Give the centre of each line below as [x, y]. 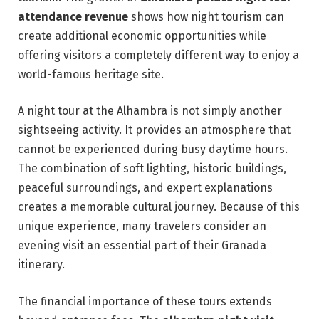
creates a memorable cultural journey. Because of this [159, 207]
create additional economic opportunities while [142, 36]
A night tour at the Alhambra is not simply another [150, 111]
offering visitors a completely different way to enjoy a [158, 55]
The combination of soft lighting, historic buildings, [152, 169]
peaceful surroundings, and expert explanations [145, 188]
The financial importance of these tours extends [145, 301]
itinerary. [41, 265]
